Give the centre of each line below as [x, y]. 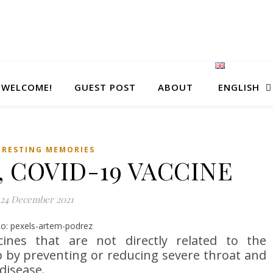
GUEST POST [105, 87]
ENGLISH [239, 87]
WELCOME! [27, 87]
